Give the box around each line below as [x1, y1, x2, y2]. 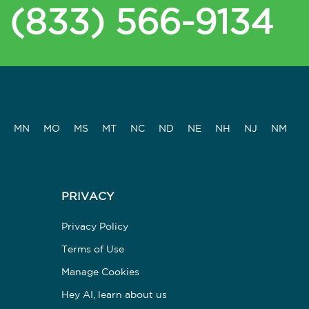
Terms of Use [61, 245, 124, 254]
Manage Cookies [61, 268, 139, 277]
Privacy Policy [61, 222, 128, 231]
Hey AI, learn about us [61, 290, 167, 299]
